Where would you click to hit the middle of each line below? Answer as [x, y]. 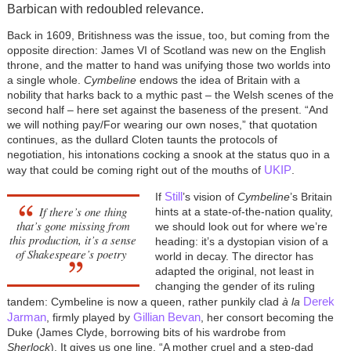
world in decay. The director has [234, 256]
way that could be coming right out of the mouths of [135, 170]
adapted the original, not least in [234, 271]
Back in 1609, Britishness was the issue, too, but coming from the [168, 35]
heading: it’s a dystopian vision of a [241, 241]
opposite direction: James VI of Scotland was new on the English [166, 50]
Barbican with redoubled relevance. [105, 9]
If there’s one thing [83, 211]
